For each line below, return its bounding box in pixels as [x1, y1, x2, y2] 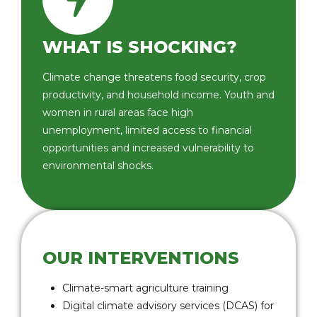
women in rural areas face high [42, 106, 193, 119]
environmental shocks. [42, 159, 154, 172]
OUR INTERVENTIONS [42, 248, 239, 268]
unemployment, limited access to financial [42, 124, 252, 137]
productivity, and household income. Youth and [42, 88, 275, 101]
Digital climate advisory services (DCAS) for [62, 299, 274, 312]
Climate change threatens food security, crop [42, 71, 266, 83]
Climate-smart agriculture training [62, 282, 229, 294]
